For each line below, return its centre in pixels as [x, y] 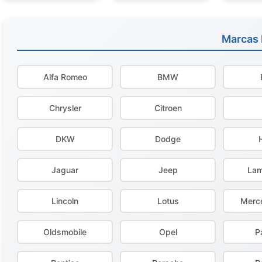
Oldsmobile [65, 232]
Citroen [168, 108]
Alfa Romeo [65, 77]
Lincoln [65, 201]
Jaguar [65, 170]
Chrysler [65, 108]
